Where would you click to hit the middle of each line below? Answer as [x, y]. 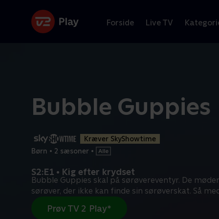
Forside [120, 22]
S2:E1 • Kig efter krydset [83, 172]
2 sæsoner [72, 151]
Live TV [159, 22]
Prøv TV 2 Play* [79, 208]
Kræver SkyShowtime [120, 139]
